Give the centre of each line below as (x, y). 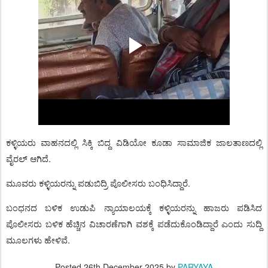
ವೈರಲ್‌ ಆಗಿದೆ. (28, 159)
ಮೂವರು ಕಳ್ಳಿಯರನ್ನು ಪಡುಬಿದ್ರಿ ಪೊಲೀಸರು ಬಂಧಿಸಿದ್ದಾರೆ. (98, 183)
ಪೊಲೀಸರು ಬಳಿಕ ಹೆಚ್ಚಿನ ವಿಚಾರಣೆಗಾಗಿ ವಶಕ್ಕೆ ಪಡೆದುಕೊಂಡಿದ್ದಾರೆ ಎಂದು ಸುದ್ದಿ (134, 224)
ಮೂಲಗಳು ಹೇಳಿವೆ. (38, 240)
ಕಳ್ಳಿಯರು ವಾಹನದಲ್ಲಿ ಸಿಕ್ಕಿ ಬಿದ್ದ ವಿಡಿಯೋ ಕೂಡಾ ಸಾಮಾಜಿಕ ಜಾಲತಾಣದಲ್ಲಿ (134, 142)
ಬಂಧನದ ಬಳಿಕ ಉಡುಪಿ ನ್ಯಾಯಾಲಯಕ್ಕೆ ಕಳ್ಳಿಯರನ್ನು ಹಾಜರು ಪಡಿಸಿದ (134, 208)
